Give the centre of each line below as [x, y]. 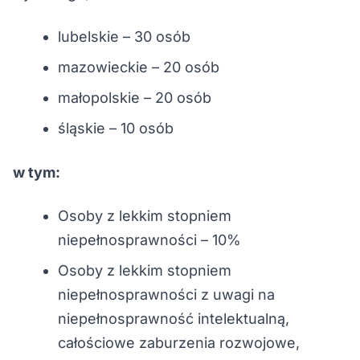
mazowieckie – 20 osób [139, 67]
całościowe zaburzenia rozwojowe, [179, 342]
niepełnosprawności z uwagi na [166, 294]
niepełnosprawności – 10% [149, 239]
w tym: [37, 172]
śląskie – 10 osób [116, 128]
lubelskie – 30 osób [124, 36]
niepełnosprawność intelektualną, [174, 318]
